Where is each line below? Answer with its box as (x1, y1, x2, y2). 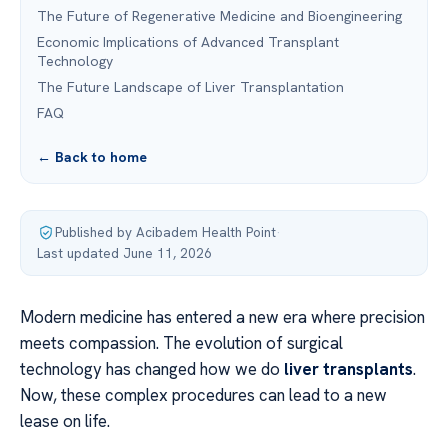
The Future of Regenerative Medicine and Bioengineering (37, 7, 402, 25)
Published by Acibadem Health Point (55, 223, 276, 241)
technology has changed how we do (20, 358, 284, 380)
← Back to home (37, 148, 147, 166)
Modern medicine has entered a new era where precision (20, 306, 425, 328)
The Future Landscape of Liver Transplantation (37, 78, 344, 96)
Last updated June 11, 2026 (37, 244, 212, 262)
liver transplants (284, 358, 413, 380)
